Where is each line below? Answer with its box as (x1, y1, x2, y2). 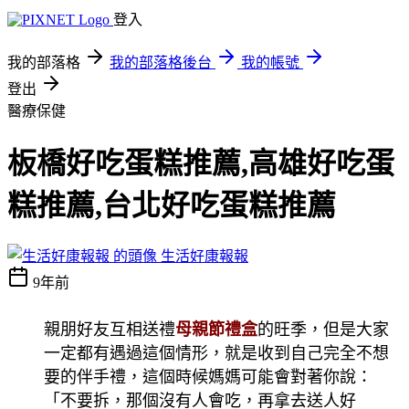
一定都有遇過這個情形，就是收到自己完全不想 (44, 343, 389, 362)
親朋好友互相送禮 (44, 320, 175, 339)
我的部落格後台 (110, 55, 212, 70)
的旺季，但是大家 (257, 320, 389, 339)
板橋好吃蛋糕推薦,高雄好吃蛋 (7, 147, 394, 181)
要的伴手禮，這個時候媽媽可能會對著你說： (44, 367, 372, 386)
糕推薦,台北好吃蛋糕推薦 (7, 189, 336, 223)
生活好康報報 (161, 247, 248, 264)
